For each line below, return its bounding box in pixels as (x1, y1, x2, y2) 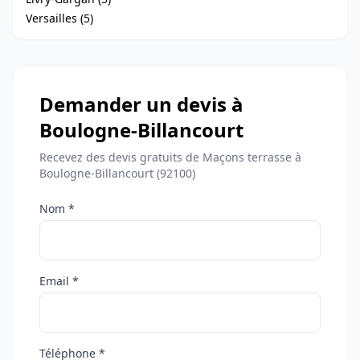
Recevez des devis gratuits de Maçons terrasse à (39, 149, 301, 165)
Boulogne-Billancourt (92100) (39, 165, 195, 181)
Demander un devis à (39, 90, 243, 117)
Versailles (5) (26, 10, 93, 26)
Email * (39, 272, 79, 288)
